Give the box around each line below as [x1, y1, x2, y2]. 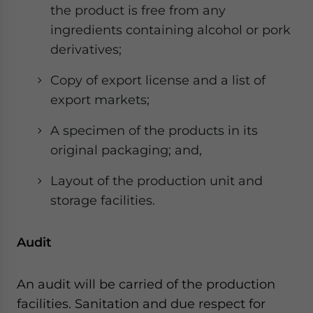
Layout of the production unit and [50, 173, 263, 188]
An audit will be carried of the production [17, 277, 275, 291]
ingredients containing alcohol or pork [50, 22, 291, 37]
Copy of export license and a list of [50, 73, 265, 87]
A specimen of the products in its [50, 123, 258, 138]
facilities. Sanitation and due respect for [17, 296, 265, 311]
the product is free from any [50, 3, 226, 17]
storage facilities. [50, 193, 155, 208]
